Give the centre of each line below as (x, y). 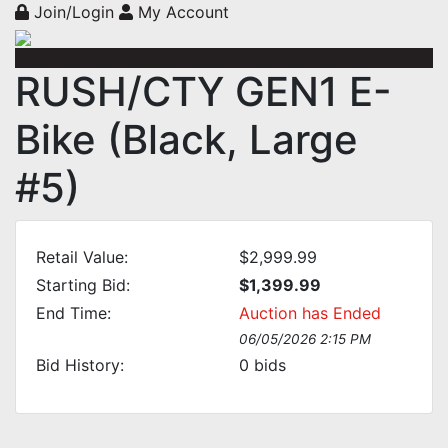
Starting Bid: (83, 285)
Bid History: (80, 365)
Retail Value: (82, 257)
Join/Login (74, 12)
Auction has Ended (310, 313)
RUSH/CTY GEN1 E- (203, 91)
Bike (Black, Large (186, 139)
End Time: (73, 313)
